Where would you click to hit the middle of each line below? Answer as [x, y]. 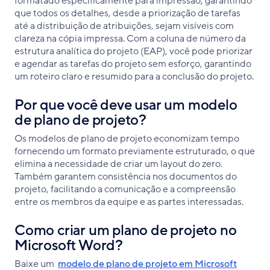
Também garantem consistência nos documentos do [126, 176]
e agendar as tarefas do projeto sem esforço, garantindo [133, 64]
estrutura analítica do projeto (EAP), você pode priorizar [133, 51]
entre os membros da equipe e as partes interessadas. [129, 202]
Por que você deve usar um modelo [126, 105]
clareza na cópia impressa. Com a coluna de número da [130, 38]
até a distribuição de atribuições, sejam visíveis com [124, 26]
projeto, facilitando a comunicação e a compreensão [125, 189]
